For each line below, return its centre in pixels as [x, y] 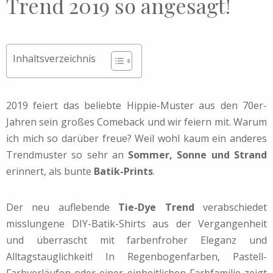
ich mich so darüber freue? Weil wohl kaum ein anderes [136, 138]
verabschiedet [231, 207]
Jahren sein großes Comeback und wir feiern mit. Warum [136, 122]
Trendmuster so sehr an [67, 154]
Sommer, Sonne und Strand [198, 154]
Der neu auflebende [62, 207]
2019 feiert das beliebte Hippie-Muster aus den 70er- [136, 105]
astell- [253, 256]
